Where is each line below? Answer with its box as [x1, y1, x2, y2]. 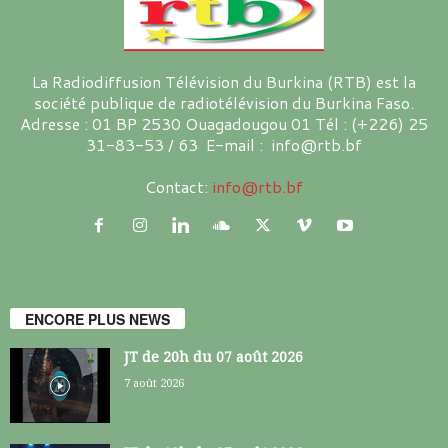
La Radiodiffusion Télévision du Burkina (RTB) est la [32, 69, 416, 93]
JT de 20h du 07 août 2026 [124, 349, 303, 366]
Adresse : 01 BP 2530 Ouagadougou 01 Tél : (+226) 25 [20, 111, 428, 135]
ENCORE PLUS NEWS [25, 309, 170, 330]
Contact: [145, 174, 212, 198]
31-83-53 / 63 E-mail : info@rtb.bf [86, 132, 362, 156]
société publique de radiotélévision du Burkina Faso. [34, 90, 414, 114]
